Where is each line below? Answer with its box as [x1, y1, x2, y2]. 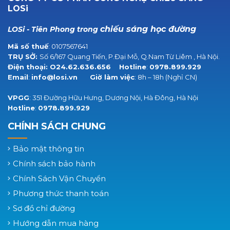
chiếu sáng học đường [100, 24, 196, 34]
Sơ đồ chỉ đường [13, 203, 75, 214]
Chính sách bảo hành [13, 159, 95, 169]
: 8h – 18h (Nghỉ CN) [135, 73, 197, 82]
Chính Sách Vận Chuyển [13, 174, 106, 184]
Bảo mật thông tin [13, 144, 84, 154]
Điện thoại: [8, 63, 50, 71]
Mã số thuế [8, 42, 48, 51]
